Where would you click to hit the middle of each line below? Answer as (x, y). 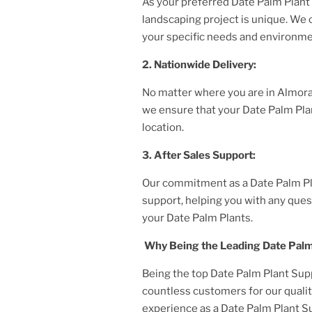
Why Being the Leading (202, 245)
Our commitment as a (196, 183)
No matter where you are (204, 92)
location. (163, 127)
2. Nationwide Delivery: (201, 64)
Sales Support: (221, 155)
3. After (162, 155)
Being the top (176, 273)
